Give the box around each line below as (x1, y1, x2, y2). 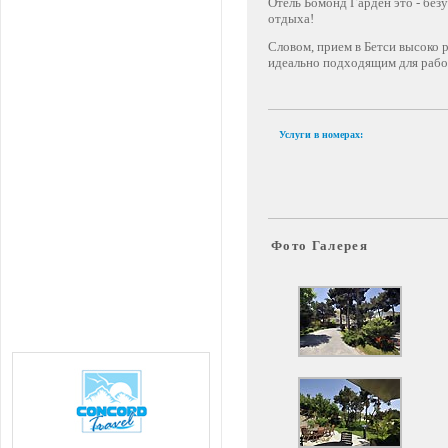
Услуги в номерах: (279, 129, 363, 140)
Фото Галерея (271, 238, 368, 253)
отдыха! (268, 11, 314, 26)
